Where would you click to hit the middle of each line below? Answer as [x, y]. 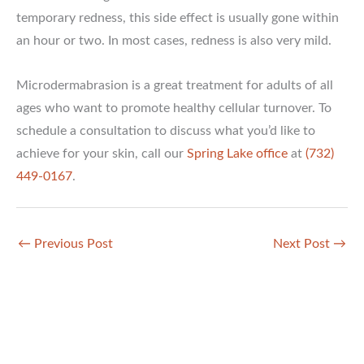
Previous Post [72, 243]
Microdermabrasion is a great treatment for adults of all [175, 85]
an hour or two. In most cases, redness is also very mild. [174, 41]
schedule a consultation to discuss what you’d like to [166, 130]
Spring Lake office [237, 153]
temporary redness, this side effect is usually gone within [178, 18]
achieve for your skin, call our [102, 153]
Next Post [303, 243]
